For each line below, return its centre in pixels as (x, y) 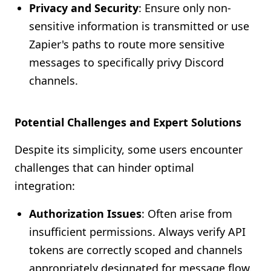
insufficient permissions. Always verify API (137, 232)
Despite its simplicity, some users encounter (129, 149)
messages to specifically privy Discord (126, 62)
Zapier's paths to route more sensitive (127, 44)
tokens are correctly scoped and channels (136, 250)
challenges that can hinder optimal (104, 168)
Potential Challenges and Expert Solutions (128, 122)
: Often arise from (187, 214)
